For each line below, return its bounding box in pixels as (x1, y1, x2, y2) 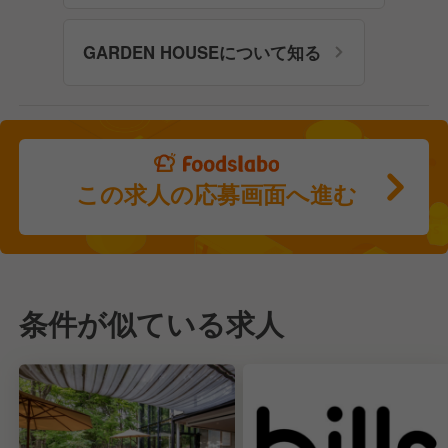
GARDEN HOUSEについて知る (82, 39, 321, 64)
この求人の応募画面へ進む (76, 177, 358, 210)
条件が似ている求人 (19, 302, 285, 344)
